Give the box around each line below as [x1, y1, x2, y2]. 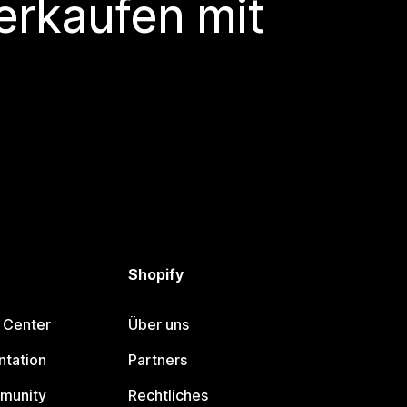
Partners [127, 351, 187, 369]
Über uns [127, 315, 189, 333]
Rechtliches [127, 386, 208, 404]
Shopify [127, 265, 184, 283]
